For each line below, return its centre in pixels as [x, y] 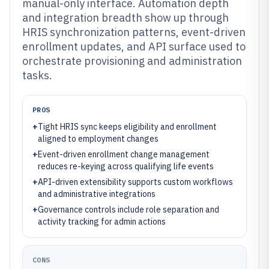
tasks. [37, 75]
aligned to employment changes [98, 139]
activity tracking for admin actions [102, 222]
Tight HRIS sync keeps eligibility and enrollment [127, 127]
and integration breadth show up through [125, 18]
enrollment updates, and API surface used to [134, 47]
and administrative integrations [97, 194]
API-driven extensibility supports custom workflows [135, 182]
